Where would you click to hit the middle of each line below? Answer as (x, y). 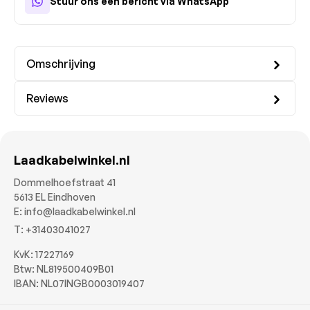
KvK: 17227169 (44, 254)
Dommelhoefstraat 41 (65, 182)
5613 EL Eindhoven (55, 197)
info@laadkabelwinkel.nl (80, 211)
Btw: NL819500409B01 (64, 268)
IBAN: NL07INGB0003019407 (79, 283)
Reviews (47, 98)
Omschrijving (61, 63)
